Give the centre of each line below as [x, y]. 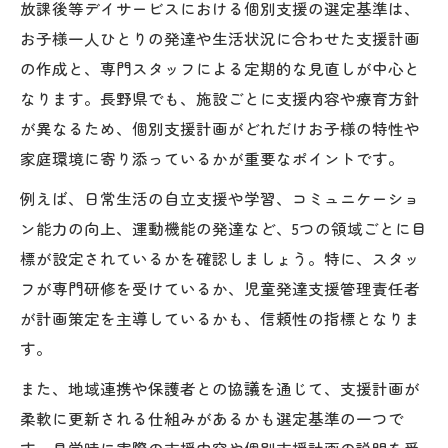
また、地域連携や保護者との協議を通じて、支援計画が [220, 387]
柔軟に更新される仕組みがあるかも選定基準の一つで [212, 417]
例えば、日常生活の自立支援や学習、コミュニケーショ [220, 197]
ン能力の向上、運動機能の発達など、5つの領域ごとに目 [223, 227]
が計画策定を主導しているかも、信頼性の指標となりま [220, 317]
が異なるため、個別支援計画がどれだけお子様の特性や [220, 127]
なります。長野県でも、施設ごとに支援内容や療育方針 [220, 97]
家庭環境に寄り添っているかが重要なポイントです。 [212, 157]
